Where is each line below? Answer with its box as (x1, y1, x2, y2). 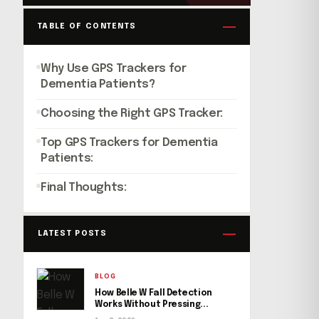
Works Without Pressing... (95, 300, 209, 309)
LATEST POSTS (38, 229, 107, 238)
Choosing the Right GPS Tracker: (41, 108, 224, 120)
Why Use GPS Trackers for (41, 63, 187, 75)
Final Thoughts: (41, 182, 127, 194)
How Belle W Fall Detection (95, 289, 212, 298)
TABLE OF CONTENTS (38, 22, 137, 31)
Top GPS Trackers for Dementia (41, 137, 218, 149)
